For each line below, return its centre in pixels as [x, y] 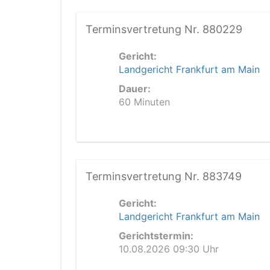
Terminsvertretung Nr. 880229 [164, 29]
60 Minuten [144, 102]
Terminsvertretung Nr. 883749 [164, 176]
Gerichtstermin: [156, 236]
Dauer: [135, 89]
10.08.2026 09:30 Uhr [169, 249]
